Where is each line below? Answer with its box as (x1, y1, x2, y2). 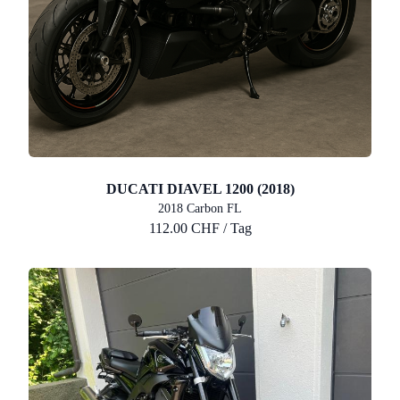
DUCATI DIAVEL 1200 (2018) (105, 181, 295, 197)
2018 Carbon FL (158, 202, 242, 216)
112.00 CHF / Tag (148, 221, 252, 237)
